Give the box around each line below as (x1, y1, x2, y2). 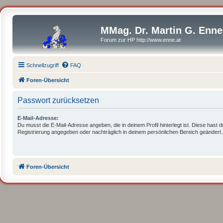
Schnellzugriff (26, 62, 59, 68)
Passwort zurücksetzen (17, 96, 99, 105)
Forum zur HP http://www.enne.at (101, 37, 181, 43)
